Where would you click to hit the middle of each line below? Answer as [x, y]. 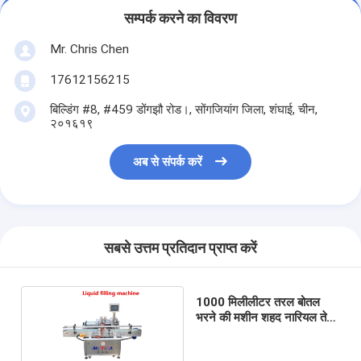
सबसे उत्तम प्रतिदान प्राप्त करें [180, 249]
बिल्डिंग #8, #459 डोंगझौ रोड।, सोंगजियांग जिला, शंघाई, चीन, [183, 109]
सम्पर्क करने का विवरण [180, 19]
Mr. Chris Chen [89, 49]
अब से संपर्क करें [168, 162]
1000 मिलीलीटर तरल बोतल [258, 302]
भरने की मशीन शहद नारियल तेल [266, 317]
